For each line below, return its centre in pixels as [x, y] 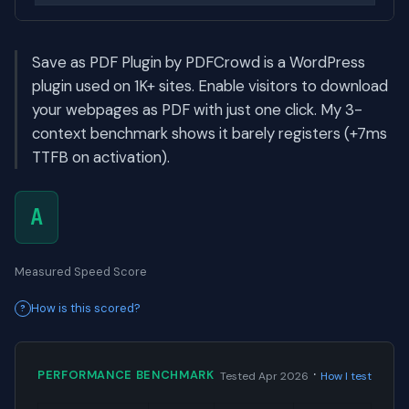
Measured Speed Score [81, 272]
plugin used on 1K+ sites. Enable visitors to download [210, 86]
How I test [346, 377]
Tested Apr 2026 [264, 377]
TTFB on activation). [101, 157]
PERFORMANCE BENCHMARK [126, 374]
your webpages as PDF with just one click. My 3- [197, 110]
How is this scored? [86, 309]
